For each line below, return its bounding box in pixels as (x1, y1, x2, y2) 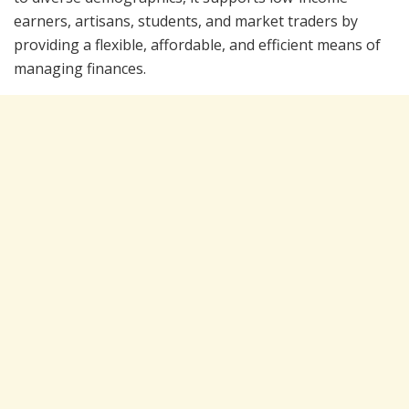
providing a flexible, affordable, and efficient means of (14, 35, 381, 56)
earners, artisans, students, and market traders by (14, 11, 358, 32)
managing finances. (14, 58, 146, 79)
